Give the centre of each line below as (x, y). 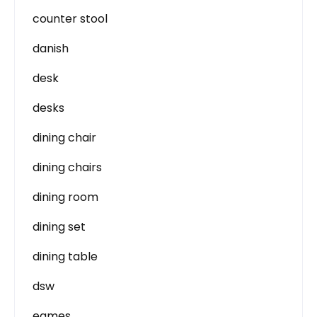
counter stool (70, 19)
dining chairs (67, 167)
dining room (65, 197)
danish (51, 48)
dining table (65, 257)
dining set (59, 227)
